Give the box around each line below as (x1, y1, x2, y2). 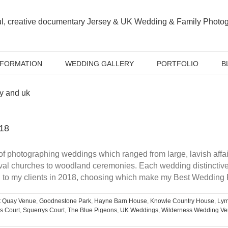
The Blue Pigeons (68, 207, 117, 214)
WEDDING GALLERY (65, 59, 134, 68)
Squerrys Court (23, 207, 65, 214)
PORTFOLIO (156, 59, 198, 68)
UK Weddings (120, 207, 158, 214)
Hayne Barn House (94, 197, 147, 205)
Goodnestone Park (39, 197, 91, 205)
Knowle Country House (150, 197, 214, 205)
